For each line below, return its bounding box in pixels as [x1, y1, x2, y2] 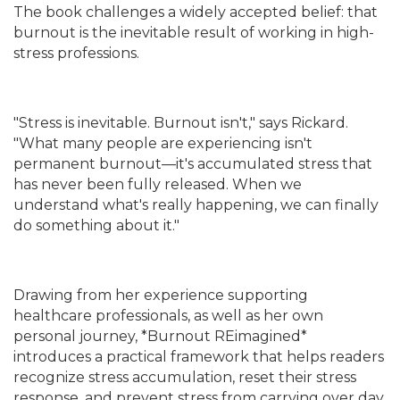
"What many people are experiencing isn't [13, 134, 312, 152]
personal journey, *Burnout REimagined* [13, 327, 307, 345]
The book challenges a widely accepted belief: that [13, 3, 378, 21]
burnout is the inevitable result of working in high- [13, 23, 374, 41]
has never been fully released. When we [13, 175, 302, 193]
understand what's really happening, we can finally [13, 196, 379, 213]
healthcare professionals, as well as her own [13, 306, 323, 324]
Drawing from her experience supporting [13, 286, 308, 304]
